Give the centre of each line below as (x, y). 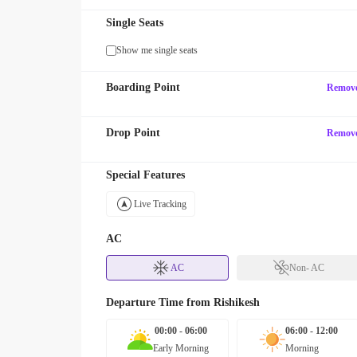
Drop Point (133, 133)
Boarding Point (143, 87)
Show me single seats (157, 50)
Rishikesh (237, 302)
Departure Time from (160, 302)
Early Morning (180, 348)
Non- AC (306, 268)
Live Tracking (160, 204)
